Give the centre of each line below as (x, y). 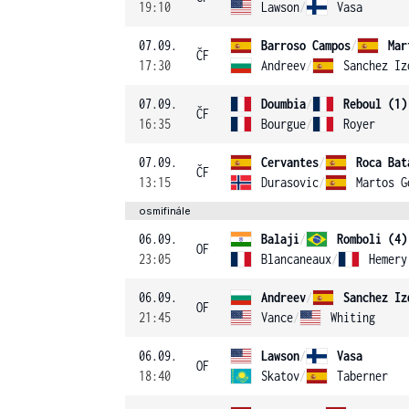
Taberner (362, 376)
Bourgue (283, 124)
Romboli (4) (372, 239)
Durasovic (290, 182)
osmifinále (165, 211)
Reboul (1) (375, 104)
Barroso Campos (306, 45)
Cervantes (290, 162)
